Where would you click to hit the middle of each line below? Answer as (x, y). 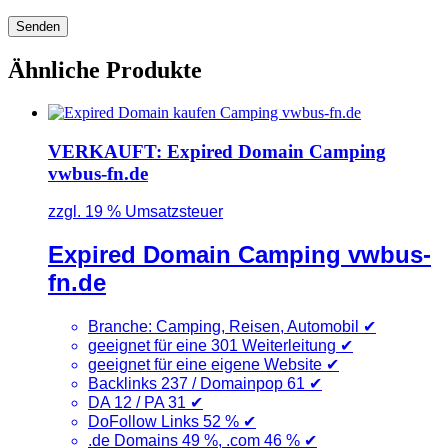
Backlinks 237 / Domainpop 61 (198, 384)
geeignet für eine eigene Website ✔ (213, 365)
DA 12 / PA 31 (139, 403)
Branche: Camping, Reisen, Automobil (225, 327)
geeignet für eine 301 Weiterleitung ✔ (220, 346)
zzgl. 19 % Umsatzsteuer (135, 212)
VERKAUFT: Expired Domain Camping (217, 151)
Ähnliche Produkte (105, 70)
